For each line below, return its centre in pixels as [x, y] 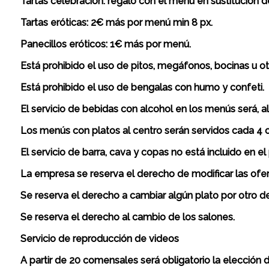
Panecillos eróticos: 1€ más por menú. [106, 44]
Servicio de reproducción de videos [100, 238]
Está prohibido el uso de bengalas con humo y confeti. [142, 87]
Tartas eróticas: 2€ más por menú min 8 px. [116, 22]
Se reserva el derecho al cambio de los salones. [128, 217]
